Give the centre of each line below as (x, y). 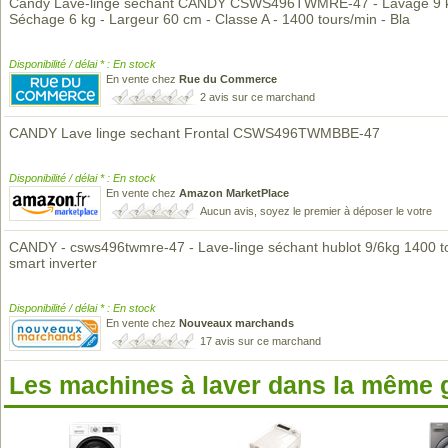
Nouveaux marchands (236, 323)
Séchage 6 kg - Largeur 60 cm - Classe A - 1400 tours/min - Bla (209, 19)
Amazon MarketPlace (234, 193)
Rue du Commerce (228, 79)
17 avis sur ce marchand (260, 341)
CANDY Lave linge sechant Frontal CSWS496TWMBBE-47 (194, 133)
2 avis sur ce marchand (257, 97)
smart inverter (53, 263)
